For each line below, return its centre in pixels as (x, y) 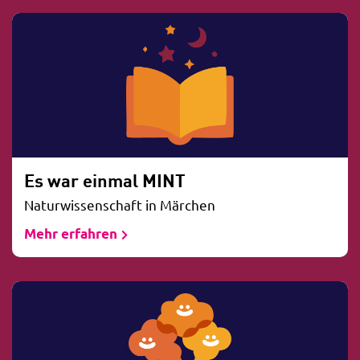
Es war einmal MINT (105, 180)
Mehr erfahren (71, 233)
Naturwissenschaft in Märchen (120, 204)
